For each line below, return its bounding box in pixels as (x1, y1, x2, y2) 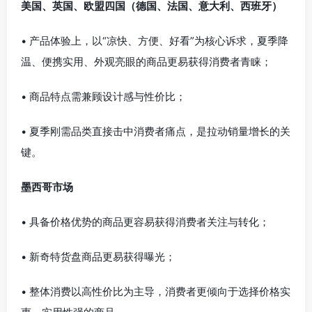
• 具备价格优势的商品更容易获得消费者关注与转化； (21, 215, 270, 228)
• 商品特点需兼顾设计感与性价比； (21, 90, 186, 103)
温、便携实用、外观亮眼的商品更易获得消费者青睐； (21, 55, 272, 68)
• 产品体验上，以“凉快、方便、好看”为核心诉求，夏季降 (21, 34, 288, 47)
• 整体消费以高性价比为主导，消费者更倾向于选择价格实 (21, 285, 290, 298)
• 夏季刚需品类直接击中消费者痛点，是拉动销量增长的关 (21, 125, 290, 138)
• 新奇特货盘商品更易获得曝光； (21, 250, 175, 263)
